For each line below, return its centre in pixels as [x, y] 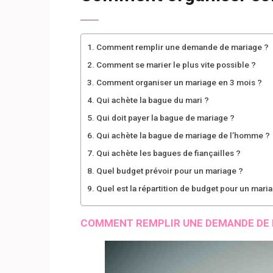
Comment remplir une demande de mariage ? [182, 47]
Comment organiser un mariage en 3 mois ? [179, 82]
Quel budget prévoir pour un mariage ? [169, 170]
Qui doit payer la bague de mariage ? [165, 117]
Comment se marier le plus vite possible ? [176, 64]
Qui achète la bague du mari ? [152, 100]
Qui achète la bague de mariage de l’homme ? [183, 135]
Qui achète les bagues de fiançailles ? [168, 153]
